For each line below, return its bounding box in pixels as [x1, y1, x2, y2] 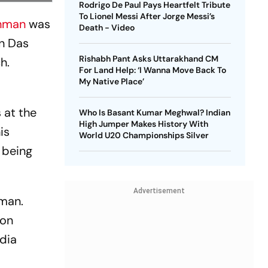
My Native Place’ [78, 76, 144, 87]
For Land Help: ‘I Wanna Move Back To [78, 65, 226, 75]
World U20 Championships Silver [78, 130, 209, 141]
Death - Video [78, 22, 135, 33]
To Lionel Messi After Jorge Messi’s [78, 11, 215, 22]
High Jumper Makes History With [78, 118, 208, 129]
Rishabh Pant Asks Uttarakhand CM [78, 53, 218, 64]
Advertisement [133, 187, 185, 195]
